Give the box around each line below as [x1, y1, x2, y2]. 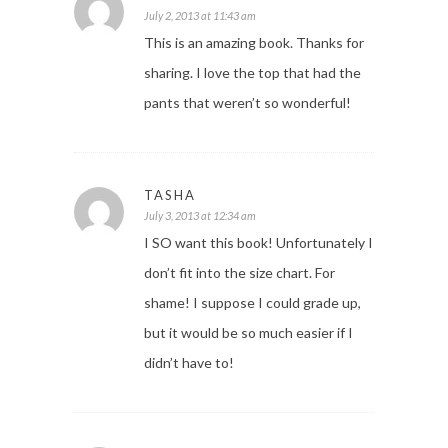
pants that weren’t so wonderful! [144, 94, 351, 112]
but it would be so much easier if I [144, 324, 353, 342]
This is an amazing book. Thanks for [144, 34, 364, 52]
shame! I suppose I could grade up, [144, 294, 361, 312]
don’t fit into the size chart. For [144, 264, 335, 282]
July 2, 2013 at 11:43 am [144, 9, 256, 23]
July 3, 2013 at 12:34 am [144, 209, 256, 223]
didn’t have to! [144, 354, 234, 372]
